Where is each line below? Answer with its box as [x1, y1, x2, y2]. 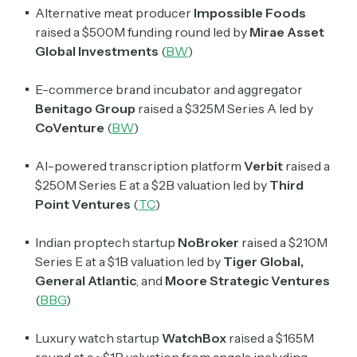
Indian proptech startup [35, 234, 178, 251]
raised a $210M [239, 234, 328, 251]
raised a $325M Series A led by [138, 100, 313, 117]
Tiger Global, [223, 253, 304, 270]
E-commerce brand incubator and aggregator [35, 81, 303, 98]
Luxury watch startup [35, 330, 162, 347]
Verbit [244, 158, 283, 175]
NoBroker [178, 234, 239, 251]
